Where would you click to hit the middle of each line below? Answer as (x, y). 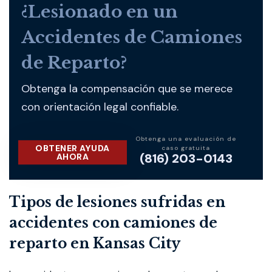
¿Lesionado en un (100, 12)
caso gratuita (186, 148)
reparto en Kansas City (95, 243)
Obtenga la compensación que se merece (127, 89)
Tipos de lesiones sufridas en (117, 202)
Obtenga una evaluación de (186, 139)
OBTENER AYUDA (73, 148)
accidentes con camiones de (113, 223)
